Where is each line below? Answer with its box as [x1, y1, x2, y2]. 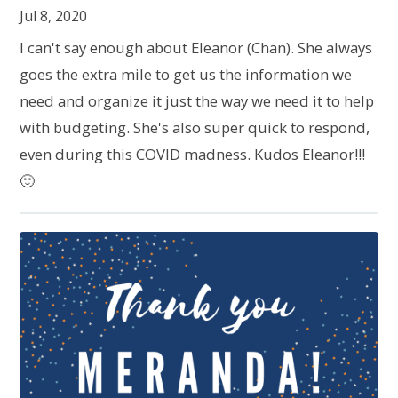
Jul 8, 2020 [20, 6, 88, 27]
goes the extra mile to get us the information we [20, 64, 353, 85]
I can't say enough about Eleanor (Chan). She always [20, 37, 373, 59]
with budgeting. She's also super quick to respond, [20, 117, 370, 139]
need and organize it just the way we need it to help [20, 91, 375, 112]
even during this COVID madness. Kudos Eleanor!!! [20, 144, 366, 165]
